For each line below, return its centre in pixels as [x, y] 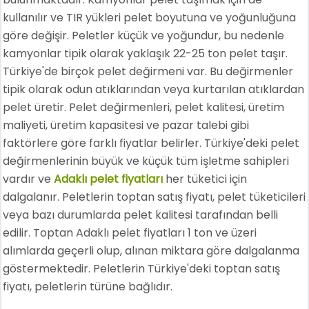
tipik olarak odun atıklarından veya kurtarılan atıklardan [154, 89]
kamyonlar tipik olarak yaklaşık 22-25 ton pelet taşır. [146, 53]
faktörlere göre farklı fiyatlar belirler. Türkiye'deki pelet [151, 143]
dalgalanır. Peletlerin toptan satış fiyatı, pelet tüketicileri [154, 197]
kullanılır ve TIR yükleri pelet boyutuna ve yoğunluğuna [150, 17]
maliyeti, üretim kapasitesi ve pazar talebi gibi [126, 125]
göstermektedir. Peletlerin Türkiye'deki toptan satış [142, 268]
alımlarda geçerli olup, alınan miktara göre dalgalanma [151, 250]
